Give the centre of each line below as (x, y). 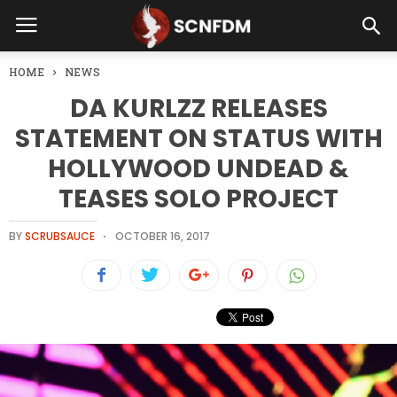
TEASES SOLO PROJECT (198, 199)
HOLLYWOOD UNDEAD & (198, 169)
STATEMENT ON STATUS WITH (198, 139)
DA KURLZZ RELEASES (198, 109)
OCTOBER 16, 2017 (163, 236)
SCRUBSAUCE (60, 236)
